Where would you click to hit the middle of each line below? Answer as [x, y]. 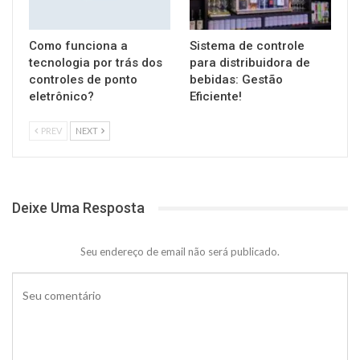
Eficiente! [216, 97]
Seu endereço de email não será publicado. [180, 252]
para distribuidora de [250, 63]
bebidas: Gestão [236, 80]
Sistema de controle [247, 46]
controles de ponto [83, 80]
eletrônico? [61, 97]
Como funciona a [78, 46]
